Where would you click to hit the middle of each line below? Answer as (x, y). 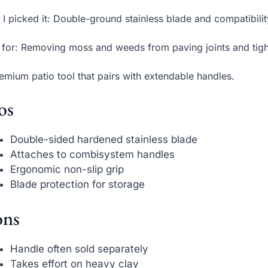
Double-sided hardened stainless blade (104, 139)
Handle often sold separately (80, 249)
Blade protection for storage (78, 184)
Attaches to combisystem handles (93, 154)
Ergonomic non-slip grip (67, 169)
